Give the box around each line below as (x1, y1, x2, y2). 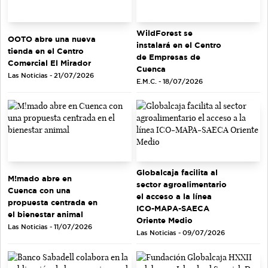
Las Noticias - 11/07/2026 (8, 223, 92, 231)
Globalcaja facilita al (136, 168, 218, 177)
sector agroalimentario (136, 180, 227, 189)
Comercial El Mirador (8, 58, 91, 67)
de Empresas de (136, 52, 200, 61)
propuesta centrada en (8, 198, 98, 207)
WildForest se (136, 28, 193, 37)
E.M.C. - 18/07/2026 (136, 77, 203, 85)
